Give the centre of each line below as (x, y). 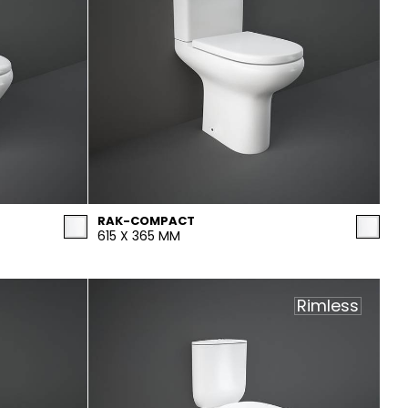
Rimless (328, 306)
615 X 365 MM (139, 236)
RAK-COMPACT (146, 221)
